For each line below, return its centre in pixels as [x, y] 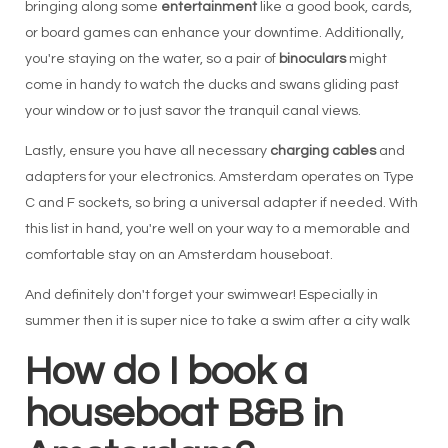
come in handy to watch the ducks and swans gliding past [211, 85]
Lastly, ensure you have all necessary [147, 151]
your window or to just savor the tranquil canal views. [192, 111]
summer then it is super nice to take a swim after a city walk [217, 321]
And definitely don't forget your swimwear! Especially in [201, 295]
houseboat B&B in [183, 413]
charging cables [322, 151]
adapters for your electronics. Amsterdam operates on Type [219, 177]
